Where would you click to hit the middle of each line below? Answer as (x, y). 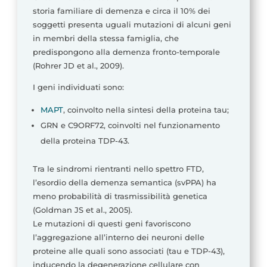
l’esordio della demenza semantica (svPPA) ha (124, 183)
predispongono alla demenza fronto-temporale (126, 52)
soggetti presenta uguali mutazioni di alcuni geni (132, 25)
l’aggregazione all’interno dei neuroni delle (118, 237)
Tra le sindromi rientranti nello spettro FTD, (118, 169)
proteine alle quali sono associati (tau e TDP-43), (128, 251)
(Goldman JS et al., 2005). (82, 210)
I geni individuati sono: (78, 87)
